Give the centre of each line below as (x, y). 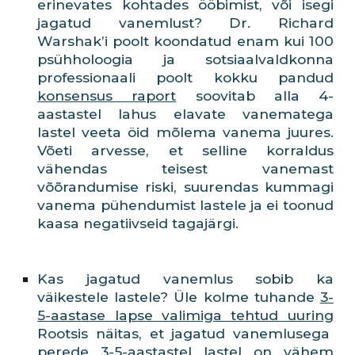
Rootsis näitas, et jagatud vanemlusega (184, 333)
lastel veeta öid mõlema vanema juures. (185, 132)
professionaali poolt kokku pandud (185, 77)
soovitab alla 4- (255, 95)
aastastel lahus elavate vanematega (185, 114)
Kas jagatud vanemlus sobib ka (185, 279)
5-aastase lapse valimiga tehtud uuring (185, 315)
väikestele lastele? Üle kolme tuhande (179, 297)
